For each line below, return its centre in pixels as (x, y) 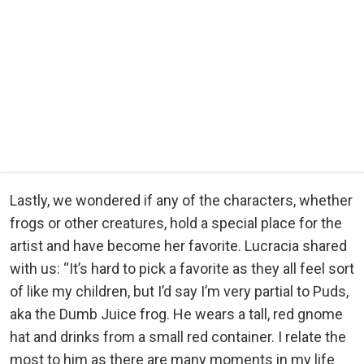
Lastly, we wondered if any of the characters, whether (181, 201)
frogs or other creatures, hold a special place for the (176, 223)
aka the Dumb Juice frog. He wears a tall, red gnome (176, 314)
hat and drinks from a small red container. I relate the (178, 337)
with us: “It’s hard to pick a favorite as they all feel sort (182, 269)
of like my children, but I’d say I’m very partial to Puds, (179, 292)
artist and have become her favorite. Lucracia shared (178, 246)
